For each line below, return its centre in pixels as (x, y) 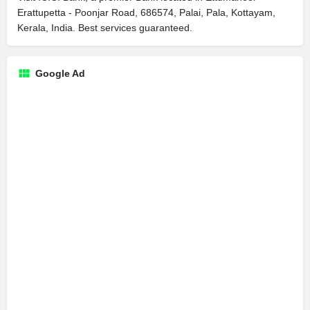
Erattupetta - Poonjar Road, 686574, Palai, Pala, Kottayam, (146, 12)
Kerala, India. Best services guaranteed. (105, 27)
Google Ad (60, 73)
